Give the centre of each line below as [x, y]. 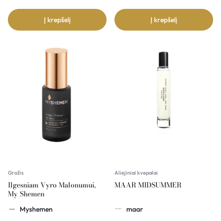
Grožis [16, 172]
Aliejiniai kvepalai [136, 172]
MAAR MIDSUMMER [148, 185]
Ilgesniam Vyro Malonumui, [52, 185]
